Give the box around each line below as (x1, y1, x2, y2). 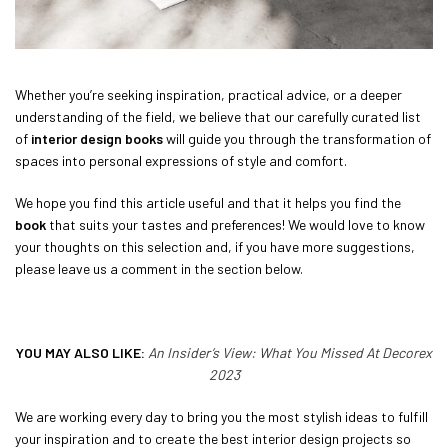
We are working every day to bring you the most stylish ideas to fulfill (15, 407, 428, 425)
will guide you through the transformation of (163, 129, 431, 147)
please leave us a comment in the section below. (15, 259, 303, 277)
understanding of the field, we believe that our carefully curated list (15, 107, 421, 125)
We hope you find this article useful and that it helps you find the (15, 193, 401, 211)
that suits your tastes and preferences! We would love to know (46, 215, 425, 233)
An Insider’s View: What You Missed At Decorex (148, 343, 432, 361)
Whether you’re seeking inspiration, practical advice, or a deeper (15, 85, 402, 103)
